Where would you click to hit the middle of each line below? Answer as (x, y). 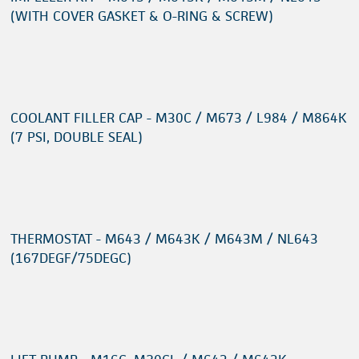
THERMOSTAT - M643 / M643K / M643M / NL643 (164, 239)
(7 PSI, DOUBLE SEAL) (77, 137)
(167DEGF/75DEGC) (71, 258)
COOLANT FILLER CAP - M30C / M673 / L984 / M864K (179, 118)
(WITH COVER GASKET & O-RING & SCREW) (142, 16)
